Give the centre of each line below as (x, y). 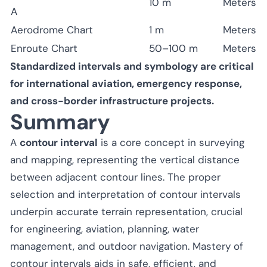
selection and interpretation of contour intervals (125, 194)
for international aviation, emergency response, (126, 83)
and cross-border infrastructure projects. (112, 100)
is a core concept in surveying (171, 142)
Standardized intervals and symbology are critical (132, 66)
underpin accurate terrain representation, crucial (126, 211)
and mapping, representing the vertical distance (125, 159)
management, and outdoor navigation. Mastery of (127, 246)
